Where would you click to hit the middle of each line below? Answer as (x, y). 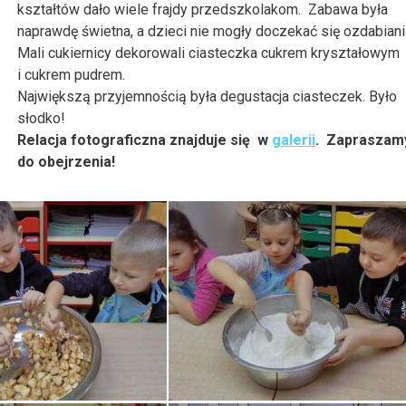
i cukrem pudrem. (71, 75)
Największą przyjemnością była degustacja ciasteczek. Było (207, 97)
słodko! (41, 118)
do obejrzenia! (66, 162)
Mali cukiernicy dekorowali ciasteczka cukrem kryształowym (208, 53)
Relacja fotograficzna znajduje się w (145, 140)
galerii (294, 140)
